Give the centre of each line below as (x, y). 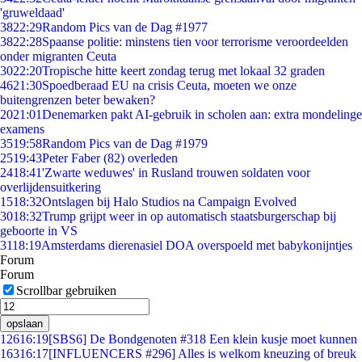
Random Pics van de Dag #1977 (125, 27)
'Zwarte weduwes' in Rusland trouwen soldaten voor (176, 173)
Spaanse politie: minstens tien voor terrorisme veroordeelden (195, 42)
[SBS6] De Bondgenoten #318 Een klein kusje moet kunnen (203, 339)
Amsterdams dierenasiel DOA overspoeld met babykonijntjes (197, 245)
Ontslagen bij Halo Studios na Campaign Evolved (169, 202)
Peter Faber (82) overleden (110, 158)
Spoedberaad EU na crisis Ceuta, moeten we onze (169, 85)
